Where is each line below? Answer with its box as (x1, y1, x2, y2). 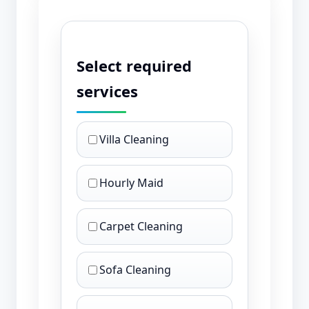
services (77, 81, 138, 102)
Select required (77, 55, 192, 77)
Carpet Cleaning (99, 219, 183, 235)
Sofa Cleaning (99, 262, 171, 278)
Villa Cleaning (99, 132, 169, 148)
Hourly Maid (99, 175, 163, 191)
